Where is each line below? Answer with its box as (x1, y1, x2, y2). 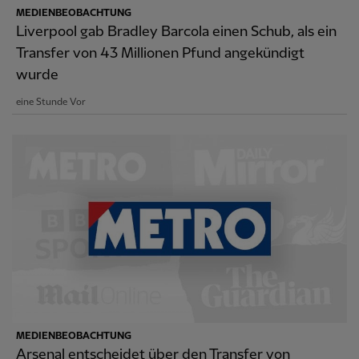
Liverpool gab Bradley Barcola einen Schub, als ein (16, 23, 337, 39)
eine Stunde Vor (16, 96, 86, 107)
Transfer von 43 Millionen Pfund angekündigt (16, 45, 305, 61)
